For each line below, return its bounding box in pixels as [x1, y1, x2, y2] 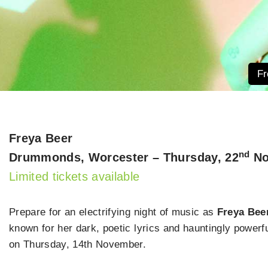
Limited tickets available [9, 170, 140, 184]
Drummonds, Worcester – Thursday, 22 [9, 151, 239, 165]
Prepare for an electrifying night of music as [9, 206, 217, 218]
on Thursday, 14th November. [9, 239, 147, 251]
